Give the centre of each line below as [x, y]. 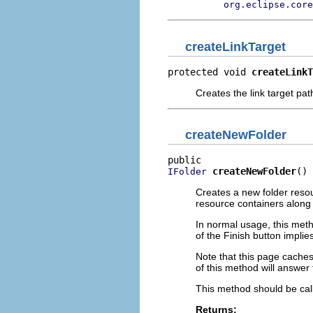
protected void [210, 72]
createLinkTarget [235, 46]
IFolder [187, 172]
